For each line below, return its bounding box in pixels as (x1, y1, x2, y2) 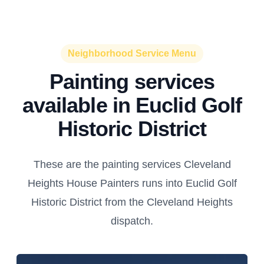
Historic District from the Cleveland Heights (31, 196, 233, 208)
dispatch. (111, 215, 153, 227)
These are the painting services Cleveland (33, 159, 231, 170)
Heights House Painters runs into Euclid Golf (27, 177, 237, 189)
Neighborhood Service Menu (68, 48, 196, 58)
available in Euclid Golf (22, 93, 242, 117)
